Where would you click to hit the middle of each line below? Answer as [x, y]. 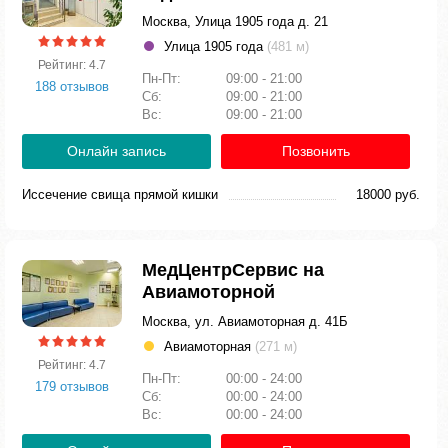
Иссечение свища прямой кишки [120, 194]
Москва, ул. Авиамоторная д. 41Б [245, 321]
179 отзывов [72, 386]
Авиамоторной [208, 292]
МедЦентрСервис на [233, 270]
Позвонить [315, 151]
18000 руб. [388, 194]
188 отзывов [72, 86]
